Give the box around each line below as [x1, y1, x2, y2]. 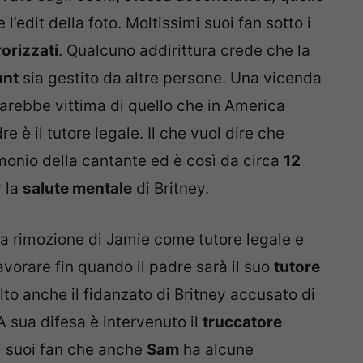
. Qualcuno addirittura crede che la [58, 41, 310, 61]
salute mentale [23, 179, 132, 199]
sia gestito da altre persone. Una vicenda [19, 69, 322, 88]
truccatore [203, 312, 282, 331]
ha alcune [179, 340, 254, 359]
